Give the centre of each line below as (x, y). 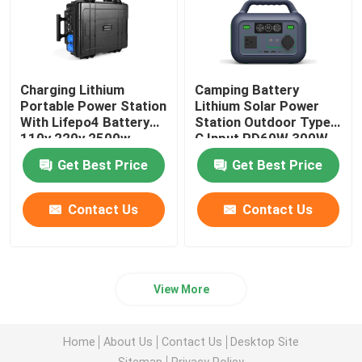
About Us (128, 341)
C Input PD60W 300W (262, 139)
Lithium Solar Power (257, 106)
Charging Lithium (73, 90)
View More (181, 290)
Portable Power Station (94, 106)
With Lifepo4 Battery (85, 122)
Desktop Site (265, 341)
